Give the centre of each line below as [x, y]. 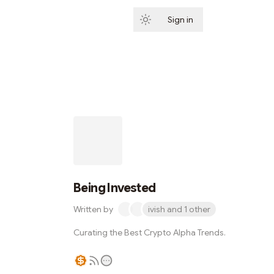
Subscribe [234, 20]
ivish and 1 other [179, 209]
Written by [93, 209]
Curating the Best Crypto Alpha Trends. [150, 232]
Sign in [180, 20]
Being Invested [115, 188]
